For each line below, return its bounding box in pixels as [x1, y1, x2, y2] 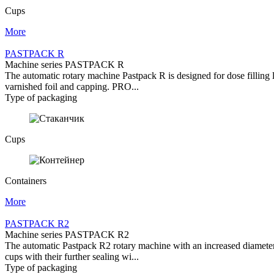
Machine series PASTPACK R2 [5, 229, 129, 240]
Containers [5, 175, 46, 186]
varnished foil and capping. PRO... [5, 81, 139, 92]
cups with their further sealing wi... [5, 251, 139, 262]
